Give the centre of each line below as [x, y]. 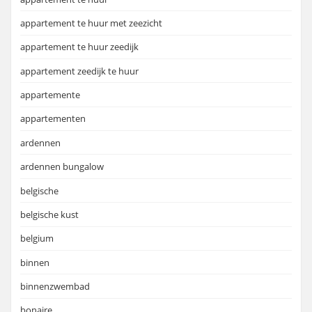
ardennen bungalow [62, 167]
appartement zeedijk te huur [79, 71]
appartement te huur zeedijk [79, 47]
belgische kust [49, 214]
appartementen [53, 119]
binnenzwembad [55, 286]
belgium [37, 239]
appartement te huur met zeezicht [91, 23]
